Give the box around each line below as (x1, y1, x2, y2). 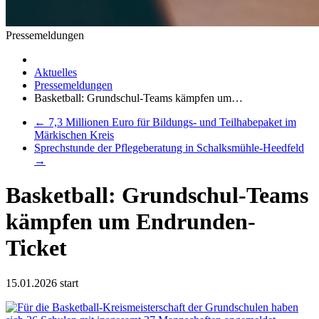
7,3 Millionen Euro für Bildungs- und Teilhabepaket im (48, 116, 296, 128)
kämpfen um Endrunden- (6, 209, 256, 235)
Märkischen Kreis (34, 129, 114, 141)
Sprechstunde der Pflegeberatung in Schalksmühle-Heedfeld (34, 142, 304, 154)
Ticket (6, 235, 67, 261)
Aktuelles (34, 66, 77, 78)
